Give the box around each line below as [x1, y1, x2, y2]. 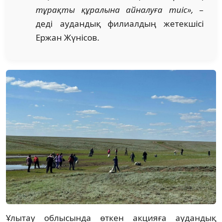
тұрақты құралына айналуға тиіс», [36, 3, 199, 15]
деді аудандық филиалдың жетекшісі [36, 17, 204, 29]
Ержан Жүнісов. [36, 31, 100, 43]
